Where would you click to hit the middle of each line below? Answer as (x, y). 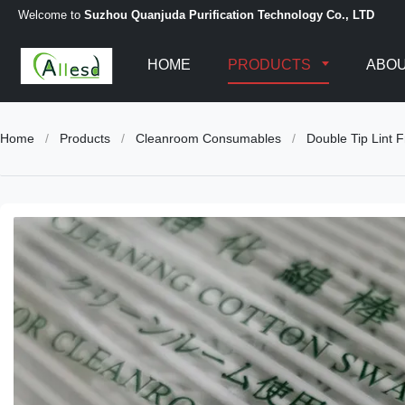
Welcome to (51, 14)
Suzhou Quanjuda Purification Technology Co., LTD (229, 14)
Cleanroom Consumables (208, 138)
